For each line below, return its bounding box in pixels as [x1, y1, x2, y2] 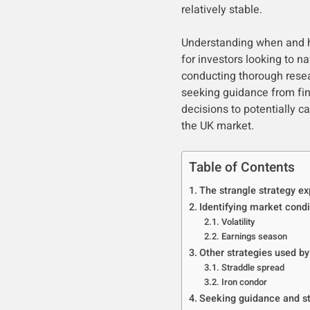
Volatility [221, 215, 255, 228]
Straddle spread [221, 261, 285, 274]
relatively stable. [181, 1, 262, 18]
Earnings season [221, 230, 288, 243]
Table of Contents [188, 158, 295, 177]
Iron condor [221, 275, 268, 289]
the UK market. [181, 118, 254, 134]
